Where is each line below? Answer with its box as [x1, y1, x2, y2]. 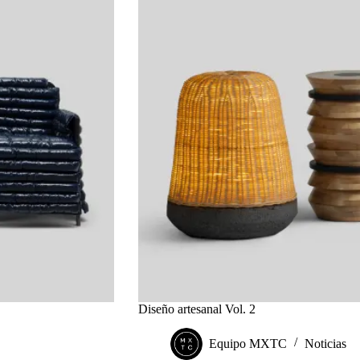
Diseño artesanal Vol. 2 [137, 302, 256, 317]
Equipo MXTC [208, 336, 287, 350]
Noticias [304, 336, 346, 350]
